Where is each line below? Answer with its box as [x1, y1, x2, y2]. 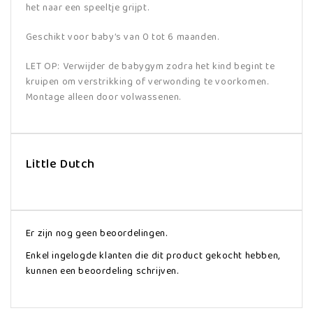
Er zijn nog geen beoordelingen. [25, 226, 168, 242]
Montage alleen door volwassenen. [25, 89, 182, 105]
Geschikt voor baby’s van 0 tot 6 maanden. [25, 29, 219, 45]
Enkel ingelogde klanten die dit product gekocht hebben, [25, 248, 280, 264]
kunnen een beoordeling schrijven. [25, 263, 179, 279]
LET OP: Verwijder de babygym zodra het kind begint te [25, 58, 275, 74]
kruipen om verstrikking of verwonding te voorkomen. [25, 73, 269, 89]
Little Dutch [25, 154, 96, 175]
